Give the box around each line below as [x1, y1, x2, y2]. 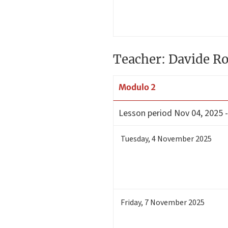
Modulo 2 [119, 82, 156, 93]
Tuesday [121, 133, 148, 145]
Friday [121, 196, 141, 208]
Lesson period [119, 106, 172, 120]
